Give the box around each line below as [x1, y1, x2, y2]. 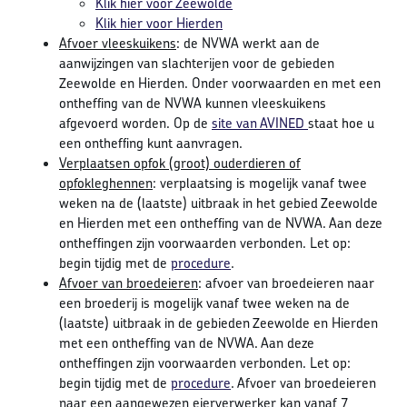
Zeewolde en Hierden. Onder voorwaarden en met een [59, 74, 381, 94]
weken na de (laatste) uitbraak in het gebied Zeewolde [59, 194, 378, 213]
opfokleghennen [59, 174, 153, 194]
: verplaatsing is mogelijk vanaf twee [153, 174, 367, 194]
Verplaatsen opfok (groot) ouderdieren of [59, 154, 301, 174]
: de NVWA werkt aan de [176, 34, 320, 54]
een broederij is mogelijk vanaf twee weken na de [59, 293, 350, 313]
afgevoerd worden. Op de [59, 114, 212, 134]
